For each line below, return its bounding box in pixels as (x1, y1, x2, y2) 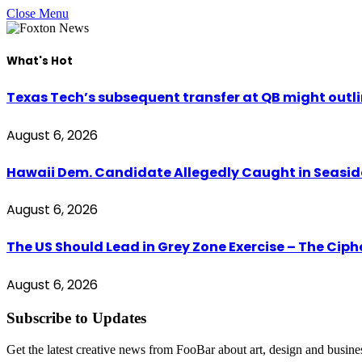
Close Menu (6, 6, 69, 20)
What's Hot (6, 53, 73, 69)
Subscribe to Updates (6, 309, 146, 327)
